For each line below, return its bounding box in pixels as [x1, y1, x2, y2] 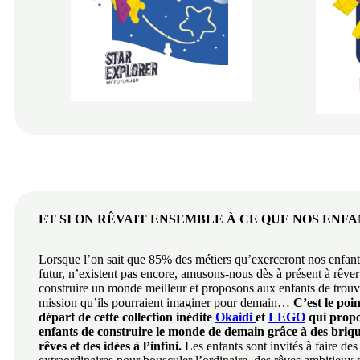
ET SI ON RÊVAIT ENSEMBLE [39, 211, 223, 226]
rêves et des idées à [39, 338, 140, 353]
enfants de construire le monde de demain [39, 324, 264, 338]
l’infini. [143, 338, 185, 353]
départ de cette [39, 309, 119, 324]
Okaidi [215, 309, 256, 324]
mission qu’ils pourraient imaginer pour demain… [39, 295, 293, 309]
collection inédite [122, 309, 215, 324]
